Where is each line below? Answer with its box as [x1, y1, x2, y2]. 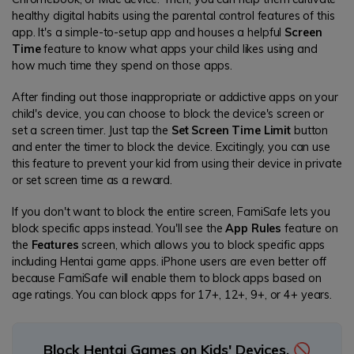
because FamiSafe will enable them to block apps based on [12, 271, 322, 286]
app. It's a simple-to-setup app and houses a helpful [12, 24, 285, 40]
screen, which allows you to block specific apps [78, 238, 326, 253]
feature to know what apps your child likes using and [40, 41, 318, 56]
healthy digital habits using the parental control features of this [12, 8, 335, 23]
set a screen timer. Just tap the [12, 122, 171, 137]
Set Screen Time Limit [171, 122, 292, 137]
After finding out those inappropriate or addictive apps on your [12, 89, 338, 104]
